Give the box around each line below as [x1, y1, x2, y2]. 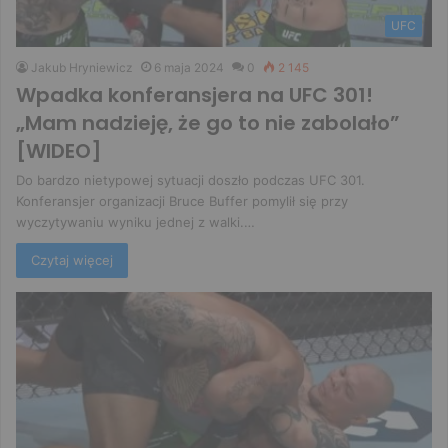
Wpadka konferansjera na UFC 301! [16, 80, 373, 109]
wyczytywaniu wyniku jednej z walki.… [16, 213, 255, 230]
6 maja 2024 [154, 59, 224, 75]
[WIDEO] [16, 136, 102, 165]
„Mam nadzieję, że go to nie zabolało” [16, 108, 400, 137]
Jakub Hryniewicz [31, 59, 133, 75]
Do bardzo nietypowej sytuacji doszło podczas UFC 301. [16, 171, 365, 188]
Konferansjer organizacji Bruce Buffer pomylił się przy [16, 192, 348, 209]
